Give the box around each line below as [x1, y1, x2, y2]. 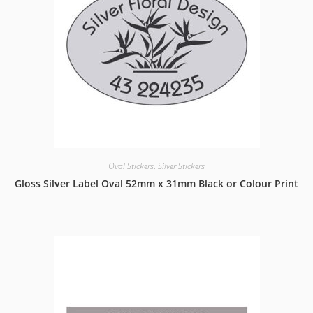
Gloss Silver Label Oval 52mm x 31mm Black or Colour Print [15, 177, 298, 190]
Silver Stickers [158, 160, 205, 172]
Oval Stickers [108, 160, 154, 172]
